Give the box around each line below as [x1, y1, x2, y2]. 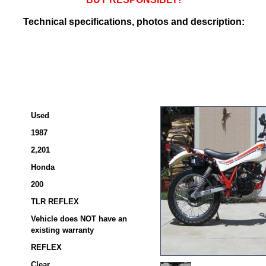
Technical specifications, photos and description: [23, 17, 245, 27]
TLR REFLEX [31, 197, 79, 206]
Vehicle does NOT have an [31, 214, 127, 223]
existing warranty [31, 226, 94, 235]
